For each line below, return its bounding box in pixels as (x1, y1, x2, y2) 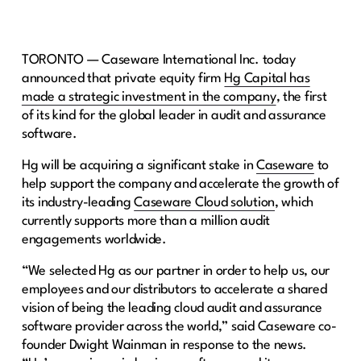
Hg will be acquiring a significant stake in (21, 158, 256, 172)
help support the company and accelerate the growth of (21, 176, 339, 191)
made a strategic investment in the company (21, 89, 276, 104)
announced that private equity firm (21, 71, 225, 85)
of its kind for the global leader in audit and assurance (21, 108, 326, 122)
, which (275, 195, 314, 210)
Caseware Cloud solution (134, 195, 276, 210)
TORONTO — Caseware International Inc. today (21, 52, 296, 67)
